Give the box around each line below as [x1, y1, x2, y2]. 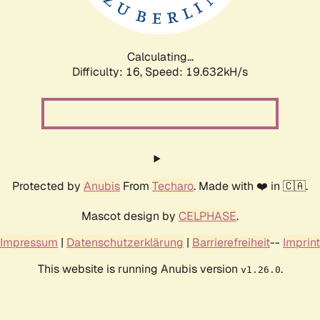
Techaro [152, 178, 194, 194]
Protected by [12, 178, 84, 194]
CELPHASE [179, 208, 236, 224]
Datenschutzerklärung [66, 234, 184, 250]
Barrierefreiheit [192, 234, 270, 250]
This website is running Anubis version [37, 261, 241, 276]
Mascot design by [81, 208, 179, 224]
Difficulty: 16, [72, 64, 145, 79]
